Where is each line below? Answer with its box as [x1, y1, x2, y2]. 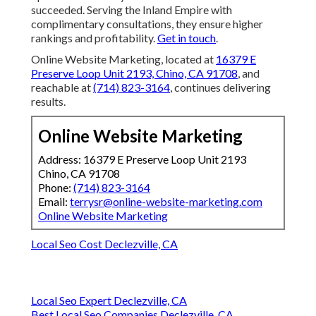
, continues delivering [170, 80, 271, 95]
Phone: [38, 181, 73, 195]
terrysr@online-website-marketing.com [70, 195, 262, 209]
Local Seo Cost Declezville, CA [31, 237, 178, 251]
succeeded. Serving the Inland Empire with [31, 3, 232, 17]
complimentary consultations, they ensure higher [31, 17, 263, 31]
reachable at [31, 80, 93, 95]
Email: [38, 195, 70, 209]
